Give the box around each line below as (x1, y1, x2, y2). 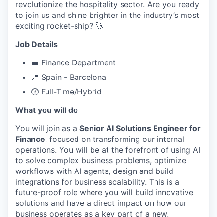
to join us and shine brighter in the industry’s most (15, 10, 199, 20)
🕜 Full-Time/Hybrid (31, 87, 102, 96)
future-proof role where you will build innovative (15, 187, 193, 197)
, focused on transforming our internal (45, 134, 184, 144)
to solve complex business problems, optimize (15, 155, 186, 165)
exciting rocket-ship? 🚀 (15, 21, 103, 31)
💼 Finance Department (31, 58, 116, 67)
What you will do (15, 105, 78, 115)
